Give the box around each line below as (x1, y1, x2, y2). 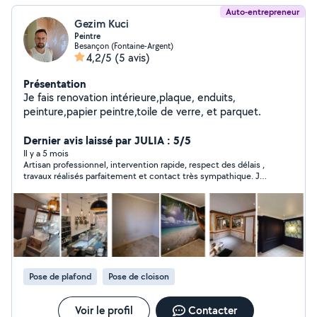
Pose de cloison (108, 270, 169, 282)
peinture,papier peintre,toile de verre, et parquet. (23, 104, 261, 119)
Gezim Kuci (74, 16, 129, 31)
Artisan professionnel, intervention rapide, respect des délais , (23, 158, 265, 171)
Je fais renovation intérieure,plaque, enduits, (23, 90, 236, 105)
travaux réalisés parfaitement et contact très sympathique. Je (23, 170, 255, 182)
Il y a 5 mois (23, 147, 69, 159)
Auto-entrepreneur (226, 6, 299, 18)
